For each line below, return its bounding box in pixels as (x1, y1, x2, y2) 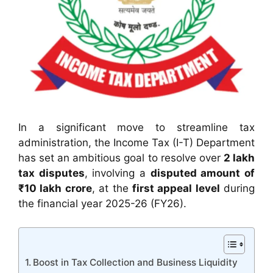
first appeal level (132, 182, 220, 195)
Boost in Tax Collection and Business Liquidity (33, 256, 238, 268)
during (219, 182, 255, 195)
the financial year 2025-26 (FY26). (18, 197, 186, 210)
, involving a (84, 167, 151, 180)
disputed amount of (150, 167, 255, 180)
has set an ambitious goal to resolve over (18, 152, 224, 165)
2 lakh (223, 152, 255, 165)
